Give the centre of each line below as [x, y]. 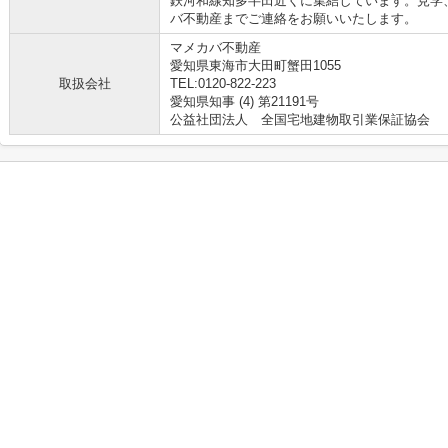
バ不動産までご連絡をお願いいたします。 [293, 18]
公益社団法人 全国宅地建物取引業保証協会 [300, 119]
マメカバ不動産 [215, 47]
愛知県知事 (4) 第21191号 [244, 101]
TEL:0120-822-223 [223, 83]
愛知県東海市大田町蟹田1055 [257, 65]
